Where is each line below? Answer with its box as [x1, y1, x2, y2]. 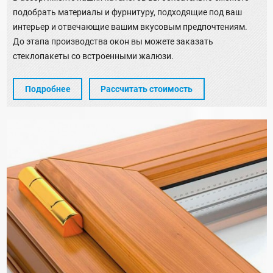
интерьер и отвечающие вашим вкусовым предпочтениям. [13, 21, 247, 32]
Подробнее [24, 84, 71, 94]
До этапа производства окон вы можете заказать [13, 36, 213, 46]
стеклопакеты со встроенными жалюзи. [13, 51, 174, 61]
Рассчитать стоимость [101, 84, 193, 94]
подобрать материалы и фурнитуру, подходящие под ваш [13, 7, 242, 17]
